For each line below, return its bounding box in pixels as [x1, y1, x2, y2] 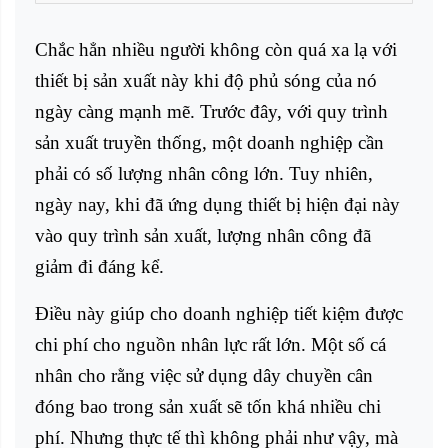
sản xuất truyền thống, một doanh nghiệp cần [35, 131, 384, 153]
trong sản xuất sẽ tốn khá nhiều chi [108, 395, 381, 417]
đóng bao [35, 395, 108, 417]
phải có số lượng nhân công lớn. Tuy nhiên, [35, 162, 373, 184]
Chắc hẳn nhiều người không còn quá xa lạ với [35, 38, 397, 60]
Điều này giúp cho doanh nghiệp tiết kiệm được [35, 302, 403, 324]
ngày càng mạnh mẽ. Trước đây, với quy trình [35, 100, 388, 122]
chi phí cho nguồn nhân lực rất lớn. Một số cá [35, 333, 386, 355]
